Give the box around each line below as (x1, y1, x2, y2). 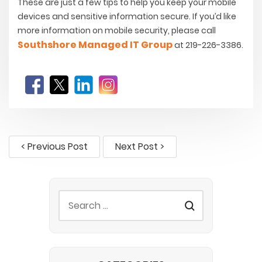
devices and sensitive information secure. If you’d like (18, 11, 236, 23)
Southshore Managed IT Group (18, 38, 173, 52)
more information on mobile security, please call (18, 25, 216, 37)
